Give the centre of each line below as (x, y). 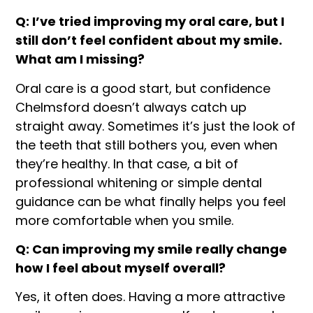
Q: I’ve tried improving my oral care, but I (150, 22)
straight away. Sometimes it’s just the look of (156, 126)
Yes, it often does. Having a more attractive (151, 297)
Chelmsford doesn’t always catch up (131, 107)
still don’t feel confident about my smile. (149, 41)
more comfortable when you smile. (125, 220)
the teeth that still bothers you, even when (147, 145)
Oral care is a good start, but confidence (143, 88)
